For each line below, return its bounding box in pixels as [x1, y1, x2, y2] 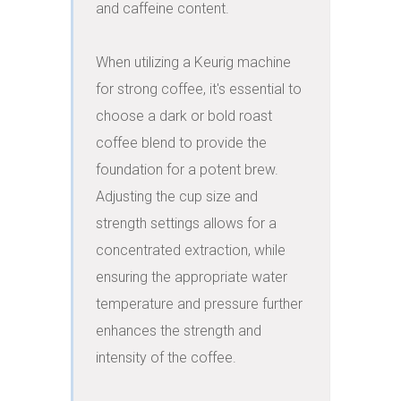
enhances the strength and [96, 322, 261, 339]
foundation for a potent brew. [96, 161, 278, 178]
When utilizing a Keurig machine [96, 54, 291, 71]
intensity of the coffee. [96, 349, 236, 366]
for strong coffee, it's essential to [96, 81, 302, 98]
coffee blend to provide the [96, 134, 267, 151]
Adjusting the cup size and [96, 188, 258, 205]
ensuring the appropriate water [96, 269, 287, 286]
